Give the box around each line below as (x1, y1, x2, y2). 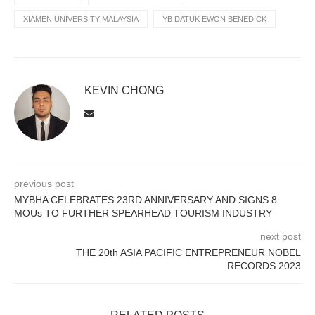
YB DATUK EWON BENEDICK (162, 15, 266, 24)
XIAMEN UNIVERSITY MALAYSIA (23, 15, 139, 24)
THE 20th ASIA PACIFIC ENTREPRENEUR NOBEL (76, 247, 301, 259)
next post (260, 231, 301, 243)
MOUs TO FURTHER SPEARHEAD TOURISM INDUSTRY (14, 207, 272, 219)
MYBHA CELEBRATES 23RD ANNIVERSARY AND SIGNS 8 (14, 194, 277, 206)
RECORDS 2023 (227, 260, 301, 272)
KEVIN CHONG (84, 84, 164, 97)
